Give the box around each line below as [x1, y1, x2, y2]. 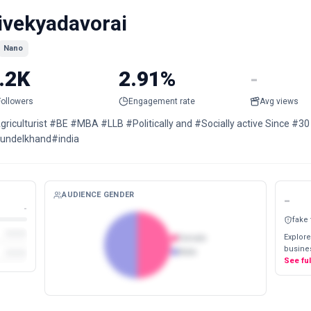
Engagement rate [128, 96, 195, 106]
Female [178, 233, 207, 244]
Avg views [260, 96, 299, 106]
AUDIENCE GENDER [62, 190, 135, 200]
